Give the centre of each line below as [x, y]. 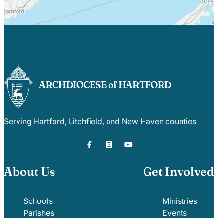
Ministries [180, 201]
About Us [30, 171]
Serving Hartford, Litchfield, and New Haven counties [100, 121]
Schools [38, 201]
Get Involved [179, 171]
